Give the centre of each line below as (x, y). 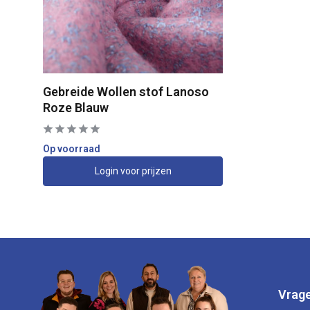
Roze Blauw (76, 107)
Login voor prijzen (133, 171)
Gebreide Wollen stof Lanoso (126, 91)
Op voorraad (72, 148)
